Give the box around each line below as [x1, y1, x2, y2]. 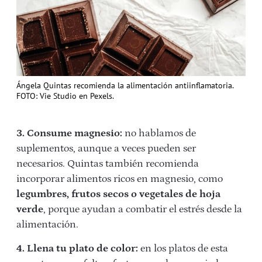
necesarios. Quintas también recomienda [16, 158, 199, 170]
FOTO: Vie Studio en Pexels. [16, 91, 114, 101]
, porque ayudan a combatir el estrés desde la [43, 204, 242, 215]
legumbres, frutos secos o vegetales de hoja [16, 188, 220, 200]
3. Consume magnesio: [16, 127, 122, 139]
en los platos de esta [138, 243, 228, 254]
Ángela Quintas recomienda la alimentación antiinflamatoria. [16, 80, 233, 91]
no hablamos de [122, 127, 196, 139]
